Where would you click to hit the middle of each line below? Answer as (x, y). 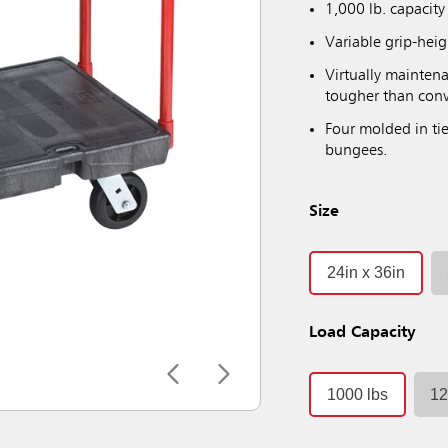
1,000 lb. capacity (385, 10)
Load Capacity (363, 333)
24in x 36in (366, 273)
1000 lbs (358, 394)
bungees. (356, 151)
